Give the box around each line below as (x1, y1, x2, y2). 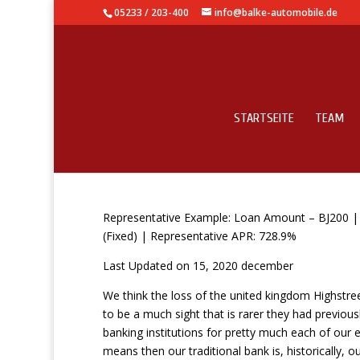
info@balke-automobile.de (214, 6, 337, 19)
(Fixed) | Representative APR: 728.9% (102, 228, 297, 243)
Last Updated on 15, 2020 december (102, 258, 293, 273)
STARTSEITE (234, 111, 294, 125)
